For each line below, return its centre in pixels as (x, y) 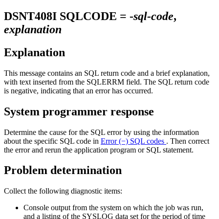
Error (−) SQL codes (133, 141)
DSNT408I (30, 16)
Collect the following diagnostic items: (63, 191)
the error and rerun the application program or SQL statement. (99, 150)
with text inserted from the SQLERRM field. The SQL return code (107, 82)
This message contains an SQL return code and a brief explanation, (107, 73)
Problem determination (63, 170)
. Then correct (188, 141)
